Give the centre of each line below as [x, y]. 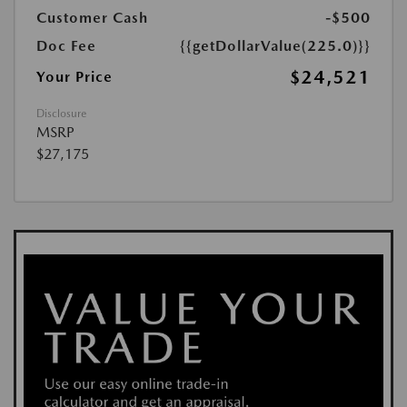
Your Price [74, 77]
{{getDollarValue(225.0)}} [275, 46]
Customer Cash [92, 18]
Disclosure [61, 114]
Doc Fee [66, 46]
